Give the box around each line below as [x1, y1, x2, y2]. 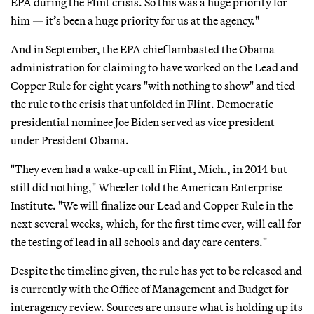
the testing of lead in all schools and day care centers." [11, 234, 267, 249]
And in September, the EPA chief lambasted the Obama [11, 41, 275, 56]
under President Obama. [11, 132, 129, 147]
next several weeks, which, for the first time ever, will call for [11, 216, 301, 231]
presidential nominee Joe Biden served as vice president [11, 114, 275, 129]
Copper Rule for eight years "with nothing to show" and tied [11, 78, 295, 93]
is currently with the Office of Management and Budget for [11, 281, 289, 296]
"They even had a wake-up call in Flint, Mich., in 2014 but [11, 161, 287, 176]
